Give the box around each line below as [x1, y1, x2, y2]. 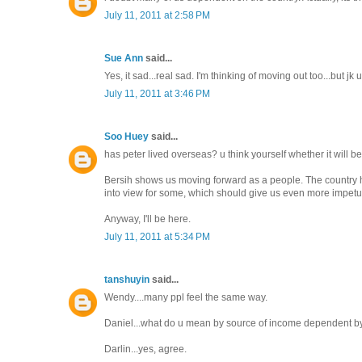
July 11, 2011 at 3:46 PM [104, 87, 210, 99]
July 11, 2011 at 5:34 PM [104, 230, 210, 242]
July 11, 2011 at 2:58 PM [104, 9, 210, 21]
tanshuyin [104, 273, 149, 285]
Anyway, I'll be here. [104, 213, 191, 225]
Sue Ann [104, 52, 143, 64]
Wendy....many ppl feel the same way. [104, 291, 267, 303]
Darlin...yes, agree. [104, 343, 187, 355]
